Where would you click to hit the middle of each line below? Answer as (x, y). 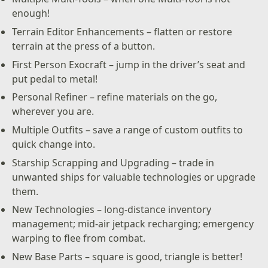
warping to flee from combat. (79, 238)
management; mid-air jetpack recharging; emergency (133, 224)
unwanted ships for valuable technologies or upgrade (134, 177)
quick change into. (54, 144)
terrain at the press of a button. (84, 46)
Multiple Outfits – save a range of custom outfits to (128, 130)
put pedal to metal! (55, 79)
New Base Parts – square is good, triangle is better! (127, 257)
